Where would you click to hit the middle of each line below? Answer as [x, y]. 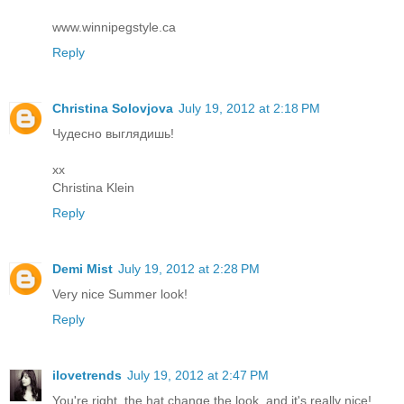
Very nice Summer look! [120, 294]
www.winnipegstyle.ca [114, 28]
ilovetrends [87, 376]
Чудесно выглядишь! [113, 134]
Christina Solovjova [113, 109]
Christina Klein [93, 188]
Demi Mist [83, 269]
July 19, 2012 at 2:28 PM [189, 269]
